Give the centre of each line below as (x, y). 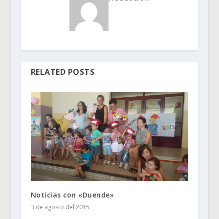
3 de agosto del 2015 (60, 207)
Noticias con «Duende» (72, 195)
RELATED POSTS (63, 72)
